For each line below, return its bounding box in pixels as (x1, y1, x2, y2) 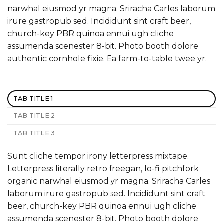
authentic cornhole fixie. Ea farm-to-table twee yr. (7, 53, 207, 63)
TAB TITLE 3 (13, 129, 55, 137)
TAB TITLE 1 (13, 94, 53, 102)
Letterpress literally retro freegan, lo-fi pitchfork (7, 163, 199, 173)
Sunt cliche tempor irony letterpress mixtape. (7, 151, 189, 161)
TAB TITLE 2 (13, 111, 55, 119)
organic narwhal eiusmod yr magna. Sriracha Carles (7, 176, 210, 186)
